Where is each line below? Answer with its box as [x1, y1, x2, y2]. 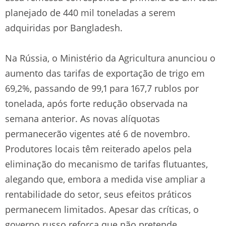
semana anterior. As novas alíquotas [5, 112, 160, 125]
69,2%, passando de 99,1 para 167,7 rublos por [5, 82, 199, 94]
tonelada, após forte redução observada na [5, 97, 188, 109]
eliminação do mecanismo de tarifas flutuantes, [5, 157, 208, 170]
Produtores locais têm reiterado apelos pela [5, 142, 192, 155]
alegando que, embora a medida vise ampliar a [5, 173, 205, 185]
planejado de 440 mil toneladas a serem [5, 6, 176, 19]
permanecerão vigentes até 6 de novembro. [5, 127, 190, 140]
